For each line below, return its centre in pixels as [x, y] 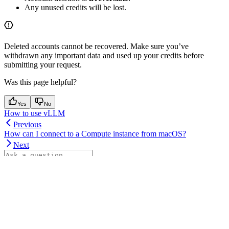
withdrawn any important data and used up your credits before [104, 56]
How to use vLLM [35, 113]
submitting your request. [43, 65]
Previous [27, 125]
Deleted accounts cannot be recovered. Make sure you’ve [96, 47]
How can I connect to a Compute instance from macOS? [95, 134]
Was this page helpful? [40, 82]
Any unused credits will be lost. [75, 8]
